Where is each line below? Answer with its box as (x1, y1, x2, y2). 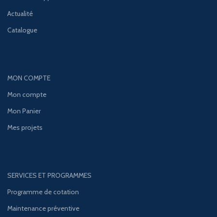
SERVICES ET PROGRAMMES (7, 171, 92, 180)
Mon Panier (7, 107, 41, 116)
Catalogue (7, 26, 37, 35)
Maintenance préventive (7, 204, 79, 213)
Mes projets (7, 123, 43, 132)
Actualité (7, 9, 33, 18)
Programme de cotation (7, 187, 79, 197)
